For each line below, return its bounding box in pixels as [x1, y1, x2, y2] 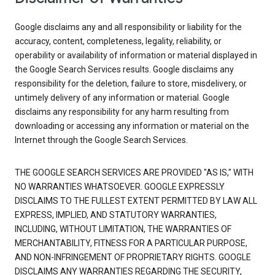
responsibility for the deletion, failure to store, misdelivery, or [15, 79, 247, 89]
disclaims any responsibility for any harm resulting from [15, 107, 229, 117]
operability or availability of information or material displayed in [15, 50, 257, 61]
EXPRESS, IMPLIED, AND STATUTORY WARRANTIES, [15, 210, 217, 220]
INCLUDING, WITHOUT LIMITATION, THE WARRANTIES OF [15, 224, 231, 234]
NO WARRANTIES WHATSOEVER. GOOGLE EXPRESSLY [15, 182, 225, 192]
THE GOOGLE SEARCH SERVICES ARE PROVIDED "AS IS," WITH [15, 168, 254, 178]
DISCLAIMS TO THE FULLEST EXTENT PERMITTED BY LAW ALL [15, 196, 257, 206]
